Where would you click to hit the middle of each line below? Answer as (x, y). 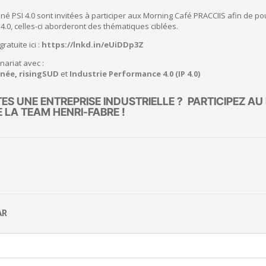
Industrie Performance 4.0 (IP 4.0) (135, 74)
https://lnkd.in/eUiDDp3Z (93, 45)
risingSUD (40, 74)
